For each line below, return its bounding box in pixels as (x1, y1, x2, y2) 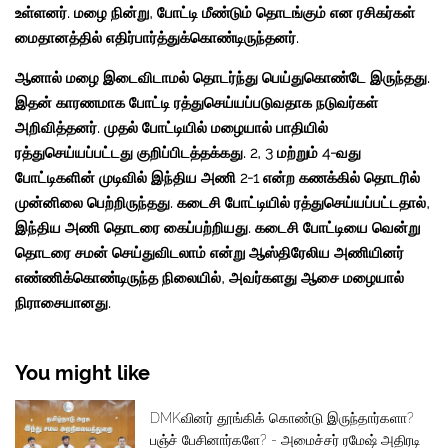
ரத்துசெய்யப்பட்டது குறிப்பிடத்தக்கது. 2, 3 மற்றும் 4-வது (15, 144, 361, 163)
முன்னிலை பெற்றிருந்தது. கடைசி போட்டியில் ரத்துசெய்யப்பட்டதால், (15, 194, 430, 213)
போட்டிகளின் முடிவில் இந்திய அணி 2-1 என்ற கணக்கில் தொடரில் (15, 169, 420, 188)
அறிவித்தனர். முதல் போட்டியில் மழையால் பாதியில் (15, 119, 328, 138)
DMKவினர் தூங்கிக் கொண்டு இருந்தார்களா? (150, 410, 414, 427)
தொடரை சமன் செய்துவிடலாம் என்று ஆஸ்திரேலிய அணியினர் (15, 244, 404, 263)
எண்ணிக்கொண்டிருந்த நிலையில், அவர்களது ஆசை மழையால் (15, 269, 404, 288)
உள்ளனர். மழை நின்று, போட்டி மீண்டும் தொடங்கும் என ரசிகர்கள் (15, 4, 415, 23)
